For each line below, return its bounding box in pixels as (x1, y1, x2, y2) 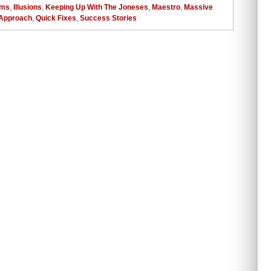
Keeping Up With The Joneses (45, 2, 148, 11)
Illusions (13, 2, 42, 11)
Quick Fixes (36, 13, 76, 22)
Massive (184, 2, 213, 11)
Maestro (152, 2, 180, 11)
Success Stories (80, 13, 137, 22)
